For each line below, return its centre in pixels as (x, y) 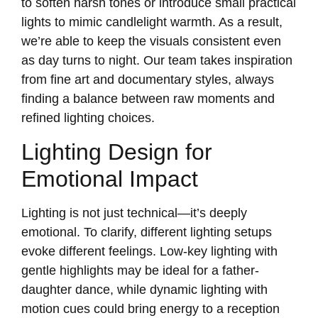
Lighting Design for (117, 152)
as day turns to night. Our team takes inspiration (157, 61)
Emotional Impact (110, 179)
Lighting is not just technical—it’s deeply (134, 213)
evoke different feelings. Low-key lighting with (149, 251)
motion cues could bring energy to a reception (150, 308)
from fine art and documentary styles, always (148, 80)
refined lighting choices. (88, 118)
